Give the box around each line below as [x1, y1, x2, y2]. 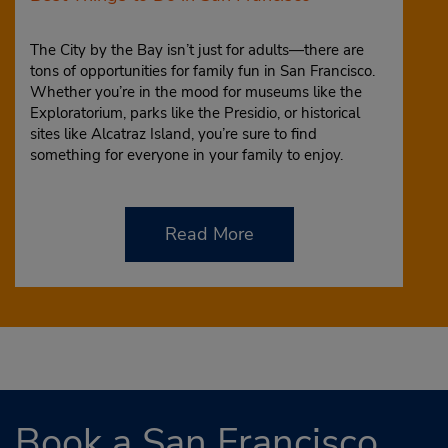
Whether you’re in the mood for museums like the [30, 82, 362, 102]
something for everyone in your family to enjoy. [30, 145, 343, 165]
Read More [164, 222, 254, 246]
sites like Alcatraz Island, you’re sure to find [30, 124, 317, 144]
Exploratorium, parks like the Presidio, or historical [30, 103, 360, 123]
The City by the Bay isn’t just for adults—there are [30, 40, 364, 60]
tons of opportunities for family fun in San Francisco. [30, 61, 375, 81]
